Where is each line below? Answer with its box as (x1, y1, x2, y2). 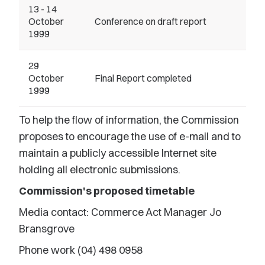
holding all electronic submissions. (19, 163, 180, 176)
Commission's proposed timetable (19, 184, 195, 198)
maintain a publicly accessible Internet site (19, 146, 216, 160)
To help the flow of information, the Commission (19, 113, 239, 127)
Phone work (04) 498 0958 (19, 243, 143, 257)
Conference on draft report (95, 15, 206, 27)
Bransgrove (19, 222, 75, 235)
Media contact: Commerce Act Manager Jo (19, 205, 221, 219)
